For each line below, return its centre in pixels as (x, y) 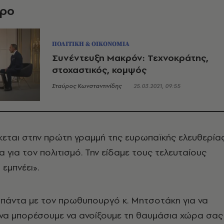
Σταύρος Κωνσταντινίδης (87, 86)
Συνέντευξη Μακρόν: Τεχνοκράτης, (130, 57)
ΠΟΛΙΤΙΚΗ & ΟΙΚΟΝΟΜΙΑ (91, 44)
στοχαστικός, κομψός (99, 69)
